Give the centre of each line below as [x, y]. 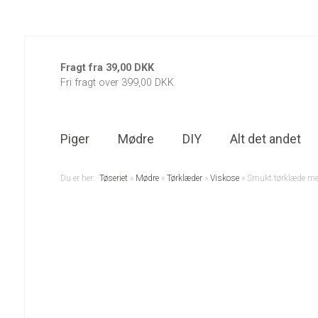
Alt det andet [265, 139]
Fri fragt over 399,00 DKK [117, 83]
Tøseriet [113, 179]
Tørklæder [184, 179]
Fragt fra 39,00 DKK [107, 68]
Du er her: [79, 179]
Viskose [224, 179]
